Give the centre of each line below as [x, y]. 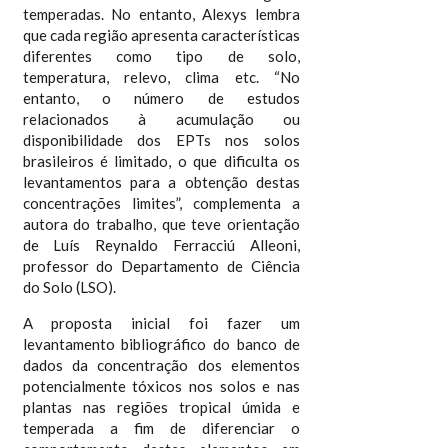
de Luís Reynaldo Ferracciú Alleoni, [161, 244]
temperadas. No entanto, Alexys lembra [161, 13]
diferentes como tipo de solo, [161, 55]
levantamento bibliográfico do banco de [161, 343]
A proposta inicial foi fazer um [161, 322]
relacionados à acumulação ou [161, 118]
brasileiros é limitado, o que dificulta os [161, 160]
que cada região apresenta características [161, 34]
